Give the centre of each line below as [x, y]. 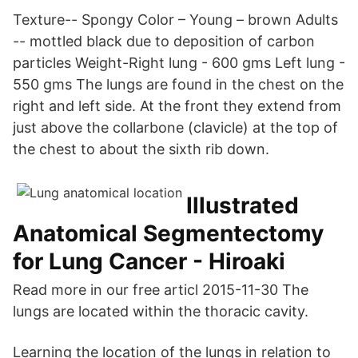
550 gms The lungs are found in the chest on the [178, 84]
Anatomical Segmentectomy [168, 233]
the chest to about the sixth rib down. [141, 149]
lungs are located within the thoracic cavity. [161, 311]
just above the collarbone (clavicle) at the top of [175, 127]
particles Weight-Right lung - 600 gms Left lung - [179, 63]
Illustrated [243, 205]
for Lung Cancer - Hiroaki [149, 261]
